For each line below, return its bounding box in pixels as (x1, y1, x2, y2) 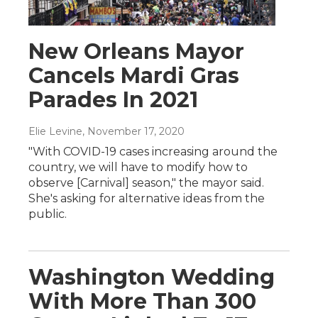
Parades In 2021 (28, 86, 198, 113)
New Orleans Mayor (28, 38, 244, 65)
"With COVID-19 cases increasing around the (28, 144, 278, 158)
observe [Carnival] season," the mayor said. (28, 175, 264, 190)
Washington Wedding (28, 263, 275, 290)
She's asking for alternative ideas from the (28, 191, 265, 205)
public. (28, 207, 67, 221)
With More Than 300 (28, 287, 256, 314)
